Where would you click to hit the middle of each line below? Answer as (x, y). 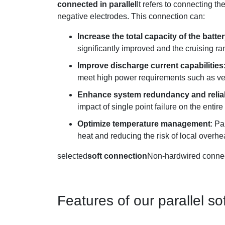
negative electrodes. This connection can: (131, 16)
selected (72, 156)
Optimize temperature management (144, 124)
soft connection (117, 156)
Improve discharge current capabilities (150, 66)
